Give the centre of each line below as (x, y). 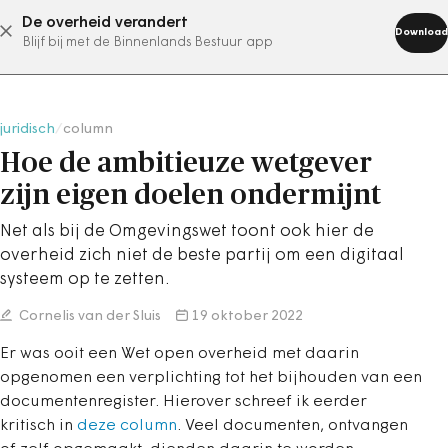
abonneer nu (199, 31)
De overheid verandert (105, 23)
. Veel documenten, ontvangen (292, 426)
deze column (127, 426)
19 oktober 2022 (247, 316)
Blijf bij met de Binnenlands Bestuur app (147, 42)
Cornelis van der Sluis (88, 316)
